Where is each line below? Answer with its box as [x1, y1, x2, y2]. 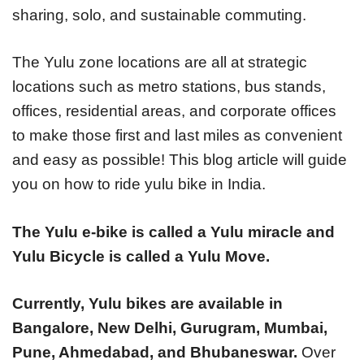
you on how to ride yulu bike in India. [12, 175, 266, 193]
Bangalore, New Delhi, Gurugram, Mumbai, [12, 319, 327, 337]
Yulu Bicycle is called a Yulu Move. [12, 247, 270, 265]
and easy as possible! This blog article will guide [12, 151, 347, 169]
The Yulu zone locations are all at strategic [12, 54, 307, 71]
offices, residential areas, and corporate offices [12, 102, 336, 120]
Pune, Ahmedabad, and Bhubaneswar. [12, 344, 297, 362]
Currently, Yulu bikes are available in [12, 295, 283, 313]
